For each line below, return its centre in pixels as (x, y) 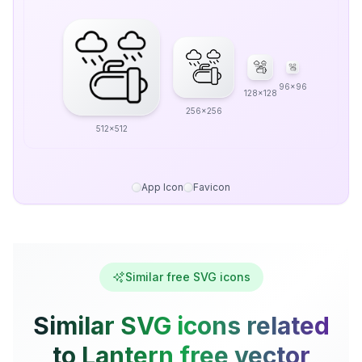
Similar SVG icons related (181, 326)
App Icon (162, 187)
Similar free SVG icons (187, 277)
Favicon (212, 187)
